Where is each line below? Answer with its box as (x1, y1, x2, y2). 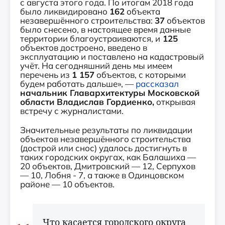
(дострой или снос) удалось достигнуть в (20, 142, 187, 153)
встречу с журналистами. (20, 105, 124, 116)
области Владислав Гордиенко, (20, 96, 154, 107)
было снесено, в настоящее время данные (20, 24, 191, 35)
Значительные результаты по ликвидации (20, 124, 192, 135)
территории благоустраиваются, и (20, 33, 160, 44)
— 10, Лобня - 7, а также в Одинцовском (20, 169, 184, 180)
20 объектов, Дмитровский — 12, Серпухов (20, 160, 195, 171)
